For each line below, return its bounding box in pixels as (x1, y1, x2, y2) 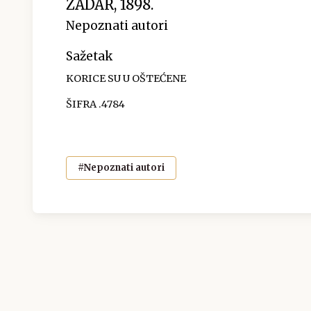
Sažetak (66, 48, 112, 64)
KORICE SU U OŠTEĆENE (66, 72, 186, 85)
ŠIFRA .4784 (66, 97, 125, 110)
